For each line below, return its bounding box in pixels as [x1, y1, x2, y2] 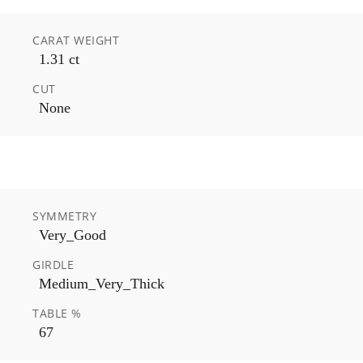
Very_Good [39, 226, 106, 243]
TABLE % [32, 305, 82, 321]
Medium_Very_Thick [39, 275, 164, 292]
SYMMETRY [32, 207, 96, 224]
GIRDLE [32, 256, 74, 272]
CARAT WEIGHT [32, 32, 119, 48]
